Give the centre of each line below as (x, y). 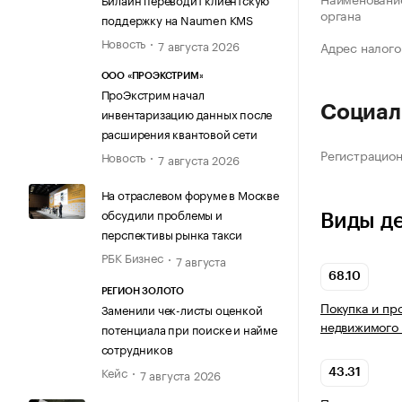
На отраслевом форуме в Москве (190, 194)
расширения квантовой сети (179, 133)
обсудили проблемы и (162, 214)
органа (341, 15)
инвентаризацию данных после (187, 114)
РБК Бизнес (132, 257)
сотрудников (137, 348)
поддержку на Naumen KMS (177, 18)
